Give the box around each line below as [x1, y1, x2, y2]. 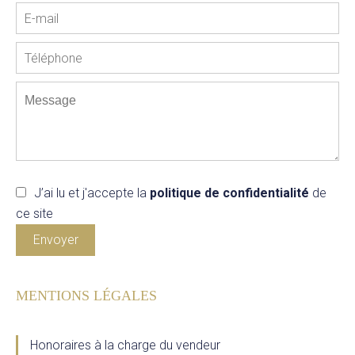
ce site [16, 206, 53, 221]
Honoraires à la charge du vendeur [30, 338, 220, 353]
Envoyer [32, 232, 78, 247]
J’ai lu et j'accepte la [34, 185, 150, 200]
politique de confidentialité [150, 185, 309, 200]
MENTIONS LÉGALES [16, 288, 157, 303]
